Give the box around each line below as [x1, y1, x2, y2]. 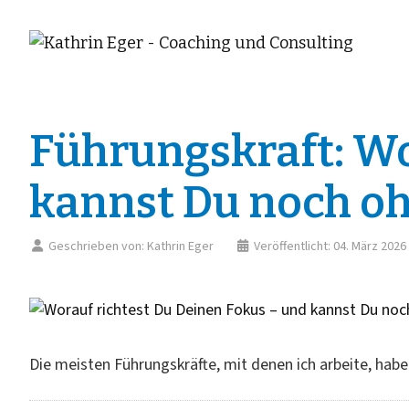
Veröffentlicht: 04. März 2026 [254, 237, 406, 256]
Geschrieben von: [45, 237, 147, 256]
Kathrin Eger [146, 237, 214, 256]
